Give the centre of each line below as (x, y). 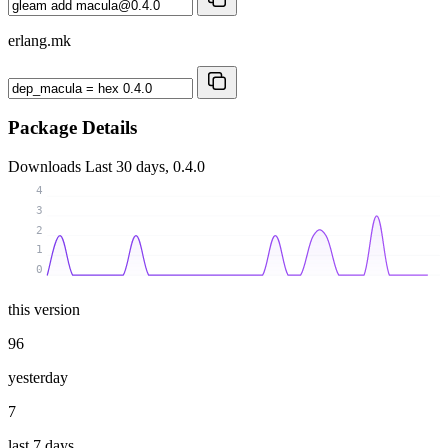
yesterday (38, 377)
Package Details (72, 128)
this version (44, 309)
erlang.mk (39, 40)
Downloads (46, 167)
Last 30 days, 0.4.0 (145, 167)
